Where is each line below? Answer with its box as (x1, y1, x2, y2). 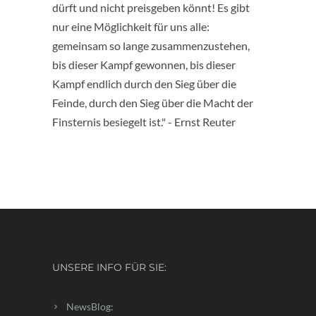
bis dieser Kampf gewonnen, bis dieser (52, 57, 236, 71)
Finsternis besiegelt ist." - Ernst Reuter (52, 114, 236, 128)
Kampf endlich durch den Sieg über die (52, 76, 236, 90)
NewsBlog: (66, 300, 114, 312)
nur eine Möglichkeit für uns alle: (52, 19, 209, 33)
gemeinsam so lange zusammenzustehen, (52, 38, 250, 52)
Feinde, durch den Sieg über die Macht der (52, 95, 253, 109)
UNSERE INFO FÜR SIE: (52, 260, 166, 274)
